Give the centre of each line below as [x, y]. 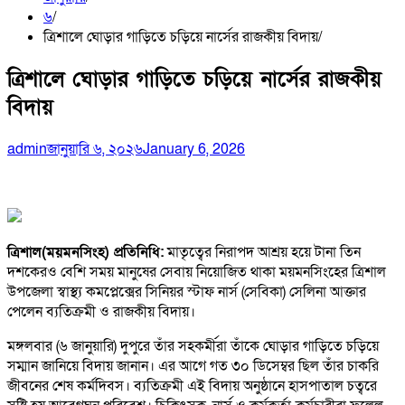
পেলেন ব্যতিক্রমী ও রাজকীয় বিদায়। [101, 311]
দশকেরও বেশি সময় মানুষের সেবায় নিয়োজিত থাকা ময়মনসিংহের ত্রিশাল [197, 272]
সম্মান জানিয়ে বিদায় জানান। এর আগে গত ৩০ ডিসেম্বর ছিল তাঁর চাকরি [193, 366]
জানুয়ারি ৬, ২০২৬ [95, 149]
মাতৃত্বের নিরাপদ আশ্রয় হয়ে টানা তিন [262, 252]
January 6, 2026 [194, 149]
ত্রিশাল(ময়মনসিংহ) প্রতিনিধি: [85, 252]
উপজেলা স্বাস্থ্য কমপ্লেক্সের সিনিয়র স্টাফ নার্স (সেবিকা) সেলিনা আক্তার [187, 292]
